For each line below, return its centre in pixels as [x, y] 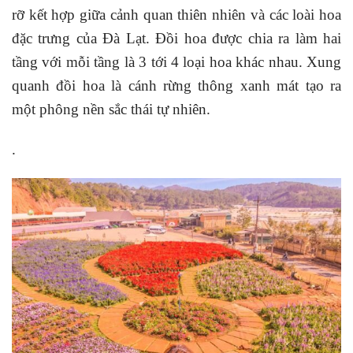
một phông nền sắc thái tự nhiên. [111, 109]
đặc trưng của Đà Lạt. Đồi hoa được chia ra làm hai [176, 38]
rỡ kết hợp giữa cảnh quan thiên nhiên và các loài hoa [176, 14]
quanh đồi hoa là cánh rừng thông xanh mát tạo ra [176, 85]
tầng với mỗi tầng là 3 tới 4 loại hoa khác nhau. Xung [176, 61]
